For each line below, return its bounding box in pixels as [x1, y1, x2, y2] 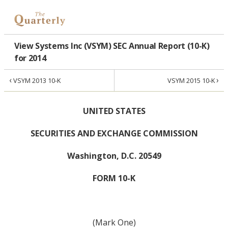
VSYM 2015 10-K [167, 76, 216, 85]
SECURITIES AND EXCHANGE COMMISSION [30, 128, 198, 139]
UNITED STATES [82, 105, 146, 117]
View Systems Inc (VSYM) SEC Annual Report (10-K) [14, 40, 210, 52]
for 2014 [14, 52, 46, 64]
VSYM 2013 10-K [12, 76, 61, 85]
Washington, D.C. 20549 [67, 150, 161, 161]
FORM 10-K [93, 172, 135, 184]
